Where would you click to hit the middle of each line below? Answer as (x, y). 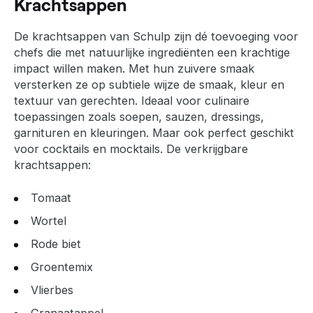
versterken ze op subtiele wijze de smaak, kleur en (149, 84)
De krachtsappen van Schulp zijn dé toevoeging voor (156, 36)
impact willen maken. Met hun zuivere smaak (134, 68)
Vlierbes (52, 290)
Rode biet (56, 244)
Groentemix (62, 267)
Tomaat (51, 197)
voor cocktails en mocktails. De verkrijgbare (131, 148)
